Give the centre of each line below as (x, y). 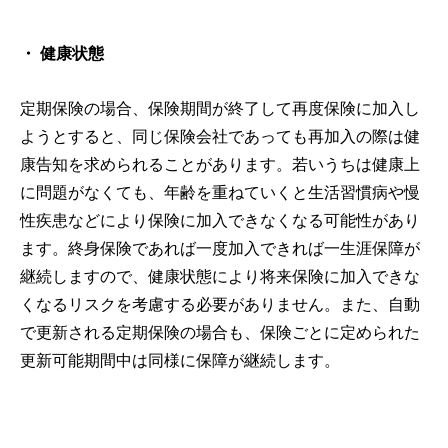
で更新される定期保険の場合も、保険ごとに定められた (220, 332)
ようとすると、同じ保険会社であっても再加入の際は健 (220, 136)
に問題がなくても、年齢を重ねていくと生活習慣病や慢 (220, 192)
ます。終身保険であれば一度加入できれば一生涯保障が (220, 248)
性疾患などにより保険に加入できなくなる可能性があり (220, 220)
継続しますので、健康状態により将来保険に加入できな (220, 276)
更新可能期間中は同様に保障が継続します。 (180, 360)
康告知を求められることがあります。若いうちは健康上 (220, 164)
